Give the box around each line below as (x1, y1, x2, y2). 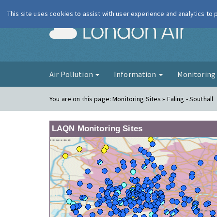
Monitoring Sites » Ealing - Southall (112, 94, 214, 103)
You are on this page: (49, 94, 113, 103)
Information (113, 69, 158, 79)
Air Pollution (49, 69, 94, 79)
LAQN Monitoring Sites (52, 124, 142, 133)
